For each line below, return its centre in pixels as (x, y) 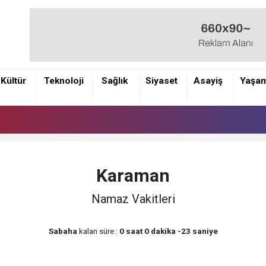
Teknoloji (64, 80)
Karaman (133, 176)
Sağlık (115, 80)
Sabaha (63, 231)
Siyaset (161, 80)
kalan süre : (98, 231)
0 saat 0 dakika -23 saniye (168, 231)
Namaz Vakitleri (133, 199)
